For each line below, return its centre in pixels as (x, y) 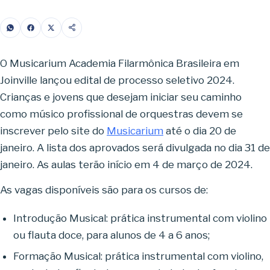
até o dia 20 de (200, 130)
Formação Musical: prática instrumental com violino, (138, 256)
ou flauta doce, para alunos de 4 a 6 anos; (111, 235)
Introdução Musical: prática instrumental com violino (140, 218)
